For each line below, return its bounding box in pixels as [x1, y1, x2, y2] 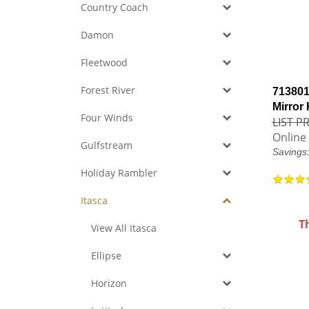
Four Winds [81, 111, 133, 124]
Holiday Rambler [81, 166, 157, 179]
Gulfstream [81, 139, 132, 152]
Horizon [91, 277, 127, 290]
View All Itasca [91, 221, 157, 235]
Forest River [81, 83, 135, 97]
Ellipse [91, 249, 121, 262]
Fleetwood [81, 56, 128, 69]
